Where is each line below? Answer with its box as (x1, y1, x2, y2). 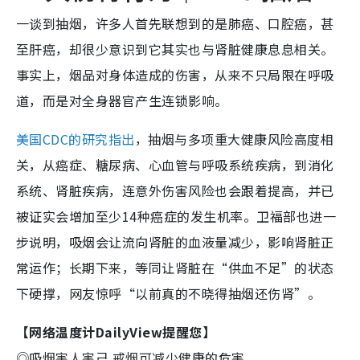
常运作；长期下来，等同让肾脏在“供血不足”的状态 (16, 257, 334, 277)
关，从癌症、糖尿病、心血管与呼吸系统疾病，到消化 (16, 154, 334, 174)
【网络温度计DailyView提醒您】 (16, 321, 216, 342)
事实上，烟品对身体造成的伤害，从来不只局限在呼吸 (16, 64, 334, 84)
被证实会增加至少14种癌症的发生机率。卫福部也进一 (16, 206, 337, 226)
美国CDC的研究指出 (16, 129, 135, 149)
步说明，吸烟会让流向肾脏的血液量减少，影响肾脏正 (16, 231, 334, 252)
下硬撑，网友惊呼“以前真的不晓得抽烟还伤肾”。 (16, 283, 321, 303)
